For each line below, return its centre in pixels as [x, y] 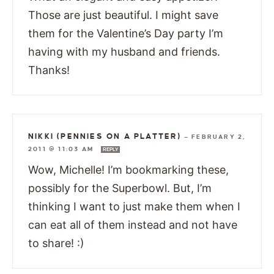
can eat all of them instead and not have [133, 224]
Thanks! [49, 70]
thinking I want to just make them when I [134, 206]
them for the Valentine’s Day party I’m [126, 33]
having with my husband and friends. [124, 51]
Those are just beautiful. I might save [123, 15]
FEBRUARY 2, [219, 136]
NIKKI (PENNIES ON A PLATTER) [105, 136]
